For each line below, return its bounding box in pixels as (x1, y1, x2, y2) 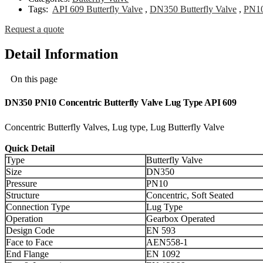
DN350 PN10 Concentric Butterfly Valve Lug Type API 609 (5, 97, 237, 108)
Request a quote (5, 24, 64, 35)
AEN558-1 (146, 237, 188, 248)
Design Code (6, 225, 55, 236)
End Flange (6, 249, 49, 259)
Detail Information (5, 46, 118, 62)
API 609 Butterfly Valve (52, 4, 143, 15)
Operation (6, 214, 43, 224)
